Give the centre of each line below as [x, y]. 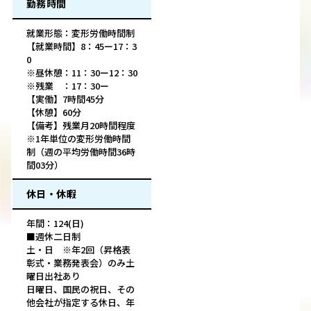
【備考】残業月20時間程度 [81, 126]
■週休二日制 [53, 237]
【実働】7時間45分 [65, 99]
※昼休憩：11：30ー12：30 [82, 73]
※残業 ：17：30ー [68, 86]
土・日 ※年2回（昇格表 [78, 250]
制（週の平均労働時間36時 [81, 152]
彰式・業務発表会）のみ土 [81, 263]
